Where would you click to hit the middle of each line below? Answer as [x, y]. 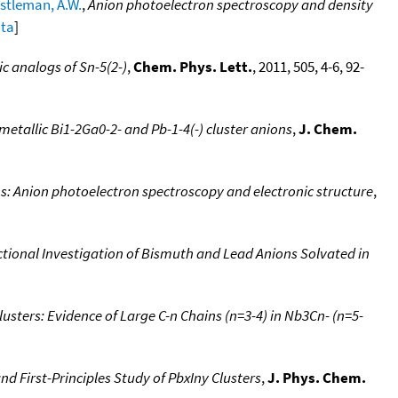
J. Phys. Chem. [317, 377]
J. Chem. [328, 128]
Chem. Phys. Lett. [193, 66]
